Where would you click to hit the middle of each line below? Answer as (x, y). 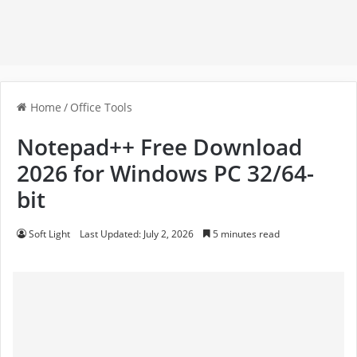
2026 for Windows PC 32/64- (165, 173)
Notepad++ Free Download (159, 147)
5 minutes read (245, 234)
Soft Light (49, 234)
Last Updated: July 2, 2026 (137, 234)
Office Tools (101, 108)
